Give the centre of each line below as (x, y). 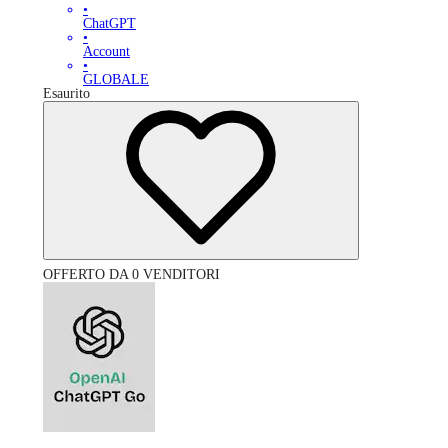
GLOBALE (116, 80)
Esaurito (66, 94)
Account (106, 52)
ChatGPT (109, 24)
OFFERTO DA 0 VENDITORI (131, 275)
